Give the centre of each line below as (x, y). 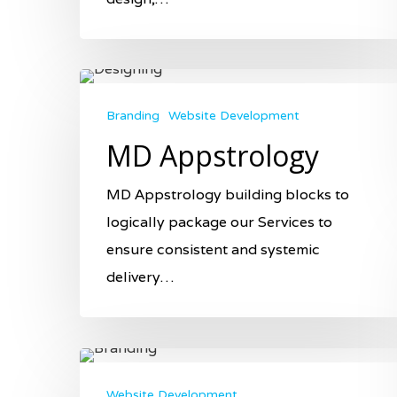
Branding (133, 115)
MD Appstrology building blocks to (228, 194)
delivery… (140, 276)
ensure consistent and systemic (213, 249)
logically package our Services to (219, 222)
